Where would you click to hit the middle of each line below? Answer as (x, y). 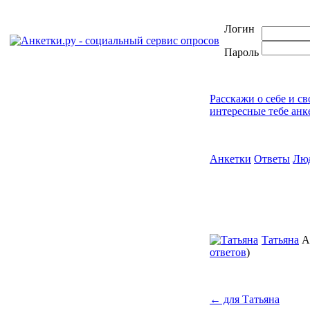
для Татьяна (250, 299)
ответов (228, 252)
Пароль (241, 52)
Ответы (272, 159)
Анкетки (230, 159)
